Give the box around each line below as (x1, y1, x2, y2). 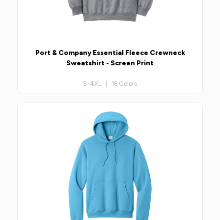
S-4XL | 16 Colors (83, 80, 137, 87)
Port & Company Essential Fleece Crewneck (35, 48, 185, 57)
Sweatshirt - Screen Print (66, 58, 154, 67)
